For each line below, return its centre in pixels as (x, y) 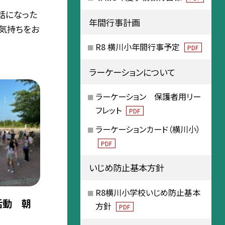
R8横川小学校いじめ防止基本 (148, 192)
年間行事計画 (114, 22)
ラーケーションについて (132, 72)
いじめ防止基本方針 (126, 168)
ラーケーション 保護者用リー (148, 97)
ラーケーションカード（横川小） (148, 129)
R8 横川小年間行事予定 (138, 47)
